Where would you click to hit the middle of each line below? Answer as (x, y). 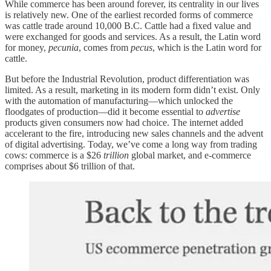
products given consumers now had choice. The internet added (124, 122)
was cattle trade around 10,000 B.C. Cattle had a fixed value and (128, 25)
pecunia (64, 47)
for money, (27, 47)
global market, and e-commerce (191, 155)
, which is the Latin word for (207, 47)
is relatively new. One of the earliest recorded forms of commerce (129, 15)
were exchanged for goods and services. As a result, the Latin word (133, 36)
